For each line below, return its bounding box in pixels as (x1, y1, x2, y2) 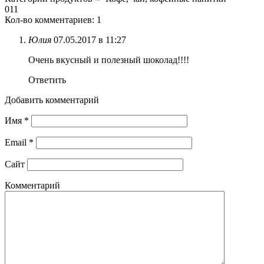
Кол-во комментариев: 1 (5, 14, 101, 25)
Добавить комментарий (5, 94, 99, 105)
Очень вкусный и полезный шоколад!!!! (28, 54, 189, 65)
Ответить (28, 74, 66, 85)
